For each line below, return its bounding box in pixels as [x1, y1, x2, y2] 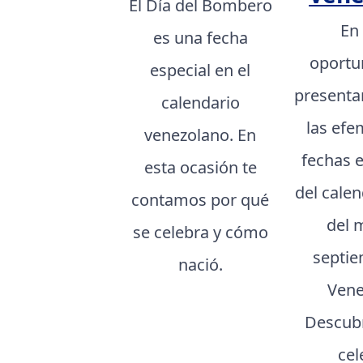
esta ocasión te [143, 156, 257, 178]
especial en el [150, 58, 251, 81]
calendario [160, 91, 240, 113]
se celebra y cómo [132, 220, 268, 243]
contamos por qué [131, 188, 270, 211]
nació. [177, 253, 223, 275]
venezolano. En [144, 123, 257, 146]
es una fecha [152, 26, 248, 49]
